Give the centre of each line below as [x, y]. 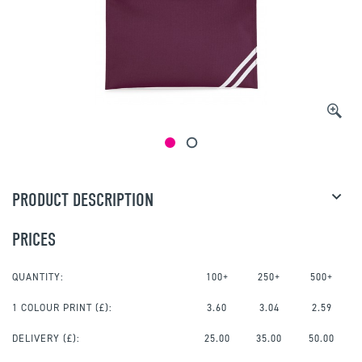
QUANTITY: [38, 278]
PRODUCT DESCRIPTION [83, 200]
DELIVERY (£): [46, 339]
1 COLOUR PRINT [52, 308]
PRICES [34, 240]
